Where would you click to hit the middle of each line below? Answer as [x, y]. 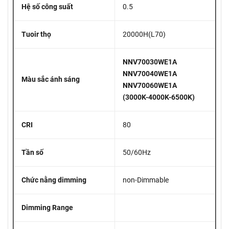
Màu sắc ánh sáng [51, 79]
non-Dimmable [146, 180]
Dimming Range [47, 207]
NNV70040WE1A [150, 73]
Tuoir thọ [36, 34]
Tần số [32, 152]
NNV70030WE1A [150, 62]
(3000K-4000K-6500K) [159, 97]
